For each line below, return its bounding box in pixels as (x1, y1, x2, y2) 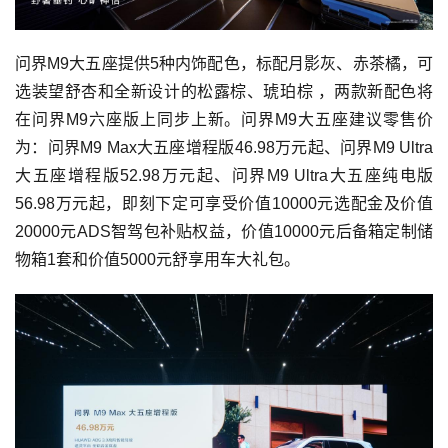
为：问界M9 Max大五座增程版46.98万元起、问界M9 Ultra (15, 139, 433, 157)
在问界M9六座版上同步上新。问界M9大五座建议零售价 (15, 111, 433, 129)
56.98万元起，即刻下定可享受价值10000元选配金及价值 (15, 195, 433, 213)
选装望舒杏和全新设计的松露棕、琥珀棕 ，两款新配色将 (15, 83, 433, 101)
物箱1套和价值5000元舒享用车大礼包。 (15, 251, 300, 269)
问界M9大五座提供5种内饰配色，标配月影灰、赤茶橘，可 (15, 55, 433, 73)
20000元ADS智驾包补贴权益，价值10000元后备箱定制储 (15, 223, 433, 241)
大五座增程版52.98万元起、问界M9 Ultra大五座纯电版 (15, 167, 433, 185)
